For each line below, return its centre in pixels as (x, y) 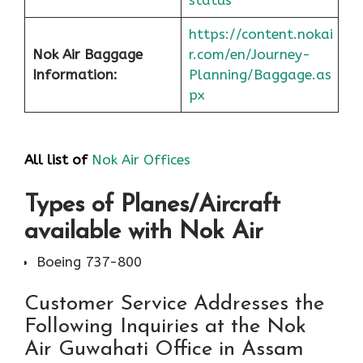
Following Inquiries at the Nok (165, 327)
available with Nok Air (144, 233)
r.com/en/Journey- (249, 55)
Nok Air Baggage (87, 55)
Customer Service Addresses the (174, 304)
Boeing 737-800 (89, 262)
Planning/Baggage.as (260, 75)
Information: (75, 75)
